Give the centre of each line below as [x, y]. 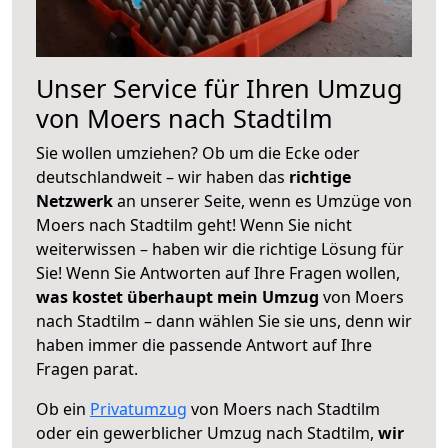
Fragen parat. [87, 368]
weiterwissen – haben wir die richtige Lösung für [220, 248]
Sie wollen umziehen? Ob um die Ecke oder [198, 152]
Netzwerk [76, 200]
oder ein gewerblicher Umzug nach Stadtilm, [207, 432]
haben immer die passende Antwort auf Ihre [204, 344]
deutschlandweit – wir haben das [162, 176]
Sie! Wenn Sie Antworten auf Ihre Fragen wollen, [218, 272]
